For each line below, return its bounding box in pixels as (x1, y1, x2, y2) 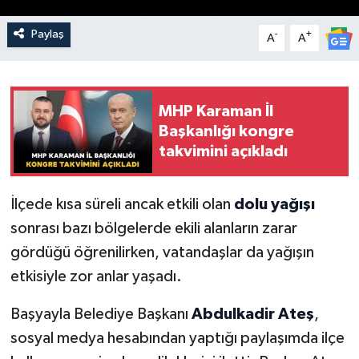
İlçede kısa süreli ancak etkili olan (10, 196, 234, 213)
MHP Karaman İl (159, 103, 273, 119)
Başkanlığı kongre (159, 123, 294, 139)
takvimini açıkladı (159, 143, 288, 159)
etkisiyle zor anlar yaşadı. (10, 268, 182, 285)
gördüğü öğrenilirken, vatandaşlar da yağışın (10, 244, 314, 261)
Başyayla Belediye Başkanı (10, 306, 192, 323)
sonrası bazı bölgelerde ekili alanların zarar (10, 220, 297, 237)
